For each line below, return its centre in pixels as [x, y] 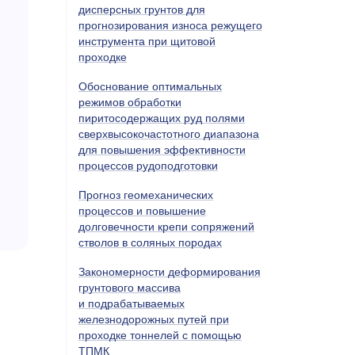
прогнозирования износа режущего [170, 25]
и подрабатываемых [132, 303]
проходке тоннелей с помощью [160, 335]
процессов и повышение [142, 210]
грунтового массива [130, 287]
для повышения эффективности [162, 149]
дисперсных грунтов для [142, 9]
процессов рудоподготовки [148, 165]
